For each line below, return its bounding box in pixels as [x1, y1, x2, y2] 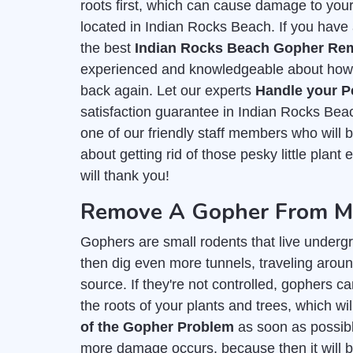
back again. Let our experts [80, 83, 255, 98]
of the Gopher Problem [80, 319, 234, 335]
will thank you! [80, 168, 169, 184]
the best [80, 40, 135, 56]
